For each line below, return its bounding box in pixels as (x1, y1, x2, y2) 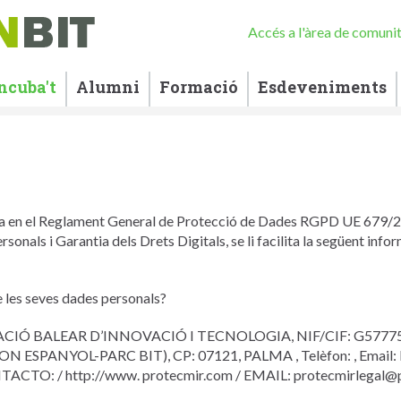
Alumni (76, 76, 140, 98)
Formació (159, 76, 238, 98)
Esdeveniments (258, 76, 387, 98)
